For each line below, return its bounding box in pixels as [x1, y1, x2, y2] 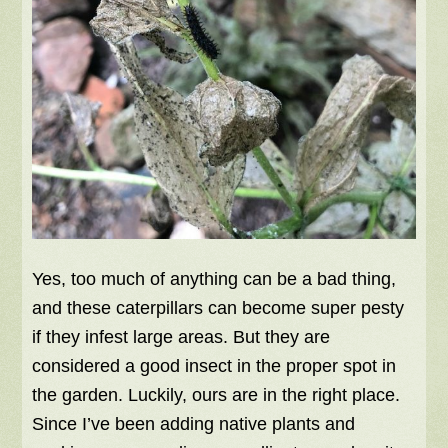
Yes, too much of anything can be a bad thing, [32, 269, 397, 290]
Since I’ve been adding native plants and [32, 414, 356, 435]
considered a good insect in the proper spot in [32, 356, 397, 377]
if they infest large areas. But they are [32, 327, 331, 348]
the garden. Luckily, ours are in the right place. [32, 385, 401, 406]
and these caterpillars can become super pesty [32, 298, 405, 319]
